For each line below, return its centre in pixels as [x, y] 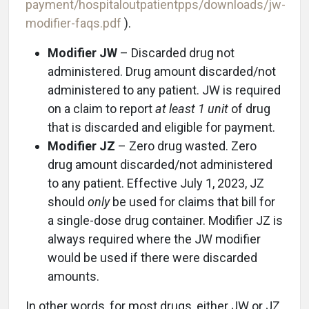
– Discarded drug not [176, 53]
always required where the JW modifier [154, 239]
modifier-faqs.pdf [75, 23]
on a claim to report [101, 109]
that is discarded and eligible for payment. [161, 127]
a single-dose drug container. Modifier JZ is [165, 220]
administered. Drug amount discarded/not [162, 71]
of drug [249, 109]
